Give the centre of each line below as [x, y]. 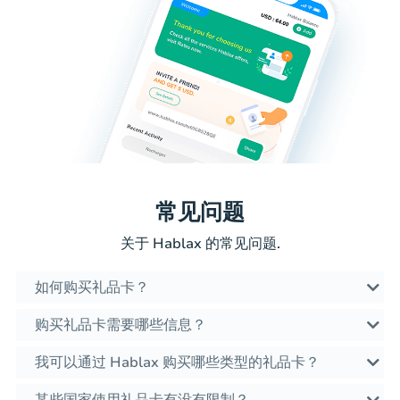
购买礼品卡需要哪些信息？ [121, 325]
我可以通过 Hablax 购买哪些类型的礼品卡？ [177, 363]
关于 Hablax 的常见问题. [200, 244]
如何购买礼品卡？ [92, 288]
